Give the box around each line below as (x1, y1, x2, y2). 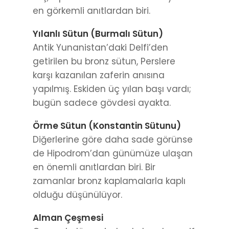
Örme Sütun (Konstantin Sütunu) (33, 119, 181, 132)
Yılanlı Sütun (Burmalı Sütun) (33, 27, 163, 40)
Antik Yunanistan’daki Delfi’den (33, 41, 168, 54)
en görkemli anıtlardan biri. (33, 4, 150, 17)
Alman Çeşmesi (33, 211, 103, 224)
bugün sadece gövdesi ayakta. (33, 96, 171, 109)
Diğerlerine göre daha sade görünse (33, 133, 193, 146)
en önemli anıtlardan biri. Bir (33, 161, 155, 173)
